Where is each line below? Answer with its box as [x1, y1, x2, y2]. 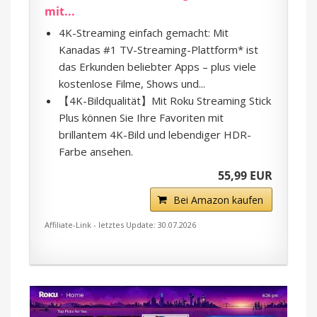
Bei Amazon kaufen [173, 193, 263, 207]
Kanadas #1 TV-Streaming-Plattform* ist [59, 42, 258, 57]
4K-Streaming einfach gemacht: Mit [59, 25, 229, 40]
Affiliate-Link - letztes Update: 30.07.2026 [45, 219, 196, 231]
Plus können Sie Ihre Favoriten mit [59, 110, 224, 125]
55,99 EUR [218, 168, 272, 184]
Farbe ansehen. [59, 144, 133, 159]
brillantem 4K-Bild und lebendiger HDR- [59, 127, 251, 142]
